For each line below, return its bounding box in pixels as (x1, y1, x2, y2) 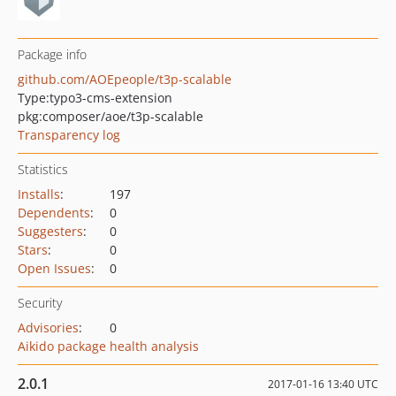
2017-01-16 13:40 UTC (268, 377, 378, 392)
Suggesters (18, 223, 83, 240)
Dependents (18, 204, 90, 221)
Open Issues (18, 260, 91, 277)
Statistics (18, 161, 68, 178)
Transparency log (18, 126, 120, 143)
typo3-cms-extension (49, 89, 172, 106)
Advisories (18, 319, 79, 336)
